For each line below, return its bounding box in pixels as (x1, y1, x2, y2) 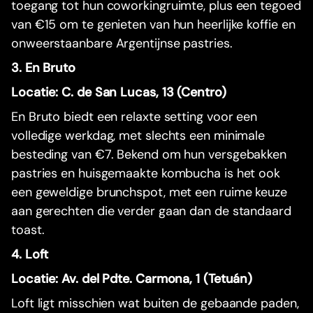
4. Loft (11, 246, 49, 263)
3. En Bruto (11, 59, 76, 77)
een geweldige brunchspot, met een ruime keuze (11, 184, 287, 201)
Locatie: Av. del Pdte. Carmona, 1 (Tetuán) (11, 270, 253, 288)
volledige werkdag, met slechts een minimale (11, 127, 265, 145)
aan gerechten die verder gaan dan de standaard (11, 203, 291, 220)
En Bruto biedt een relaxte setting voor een (11, 108, 258, 126)
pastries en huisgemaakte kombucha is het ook (11, 165, 281, 182)
